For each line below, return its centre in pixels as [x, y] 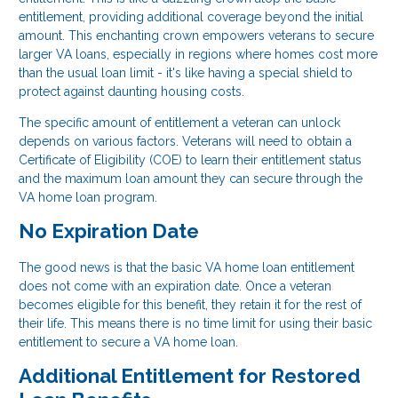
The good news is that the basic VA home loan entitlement [187, 267]
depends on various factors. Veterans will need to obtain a [185, 142]
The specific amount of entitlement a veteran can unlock [179, 123]
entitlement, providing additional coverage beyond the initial [191, 17]
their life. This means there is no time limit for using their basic [195, 323]
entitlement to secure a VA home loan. [128, 342]
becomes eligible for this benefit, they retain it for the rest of [190, 304]
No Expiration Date [109, 231]
